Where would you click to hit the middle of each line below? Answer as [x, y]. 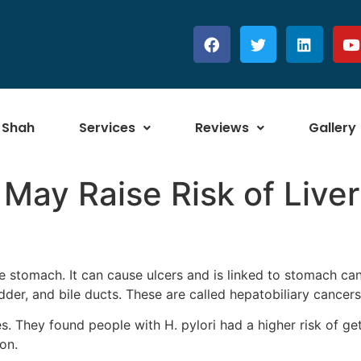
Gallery [333, 128]
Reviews [222, 128]
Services [108, 128]
